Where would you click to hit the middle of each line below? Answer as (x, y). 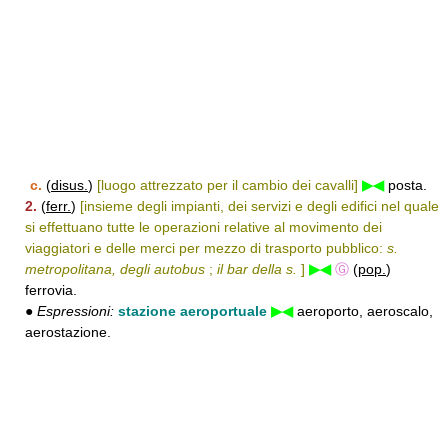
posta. (405, 185)
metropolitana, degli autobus (115, 269)
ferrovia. (51, 290)
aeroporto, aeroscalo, (363, 311)
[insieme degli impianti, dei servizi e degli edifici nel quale (259, 206)
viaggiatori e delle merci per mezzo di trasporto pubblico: (206, 248)
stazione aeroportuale (192, 311)
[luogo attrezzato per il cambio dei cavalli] (227, 185)
